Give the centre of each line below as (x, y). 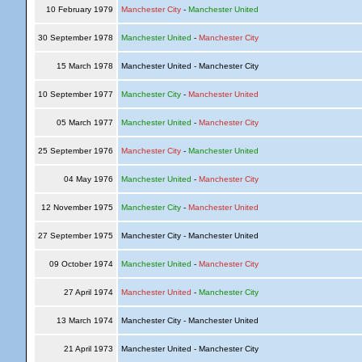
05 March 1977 (84, 122)
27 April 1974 (88, 292)
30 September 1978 (75, 38)
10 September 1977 (75, 94)
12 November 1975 (77, 207)
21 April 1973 (88, 349)
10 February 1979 (79, 9)
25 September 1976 (75, 151)
